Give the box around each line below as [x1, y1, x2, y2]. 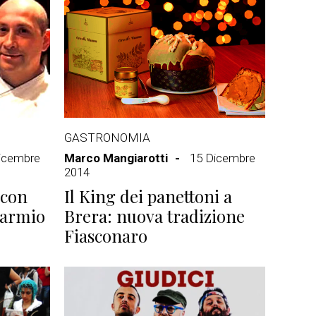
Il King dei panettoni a [64, 185, 232, 207]
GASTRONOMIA [64, 130, 150, 145]
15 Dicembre [190, 151, 255, 165]
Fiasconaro [64, 224, 147, 247]
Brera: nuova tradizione [64, 205, 245, 227]
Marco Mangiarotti [64, 151, 168, 165]
